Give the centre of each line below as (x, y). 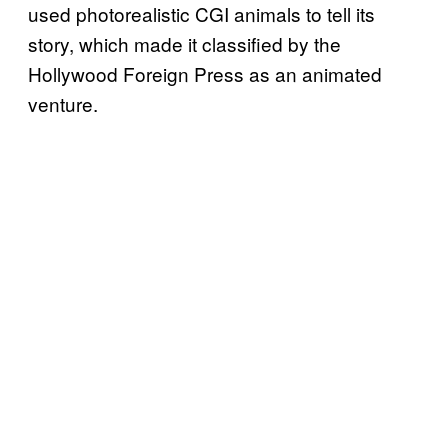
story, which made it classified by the (184, 43)
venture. (63, 103)
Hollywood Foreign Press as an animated (205, 73)
